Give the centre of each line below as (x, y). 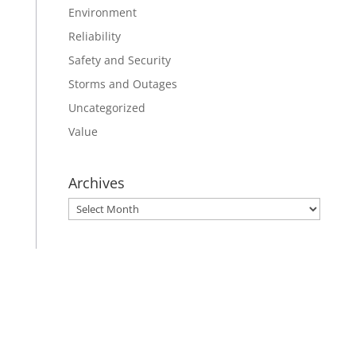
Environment (102, 13)
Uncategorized (106, 108)
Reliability (94, 37)
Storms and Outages (122, 84)
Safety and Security (119, 60)
